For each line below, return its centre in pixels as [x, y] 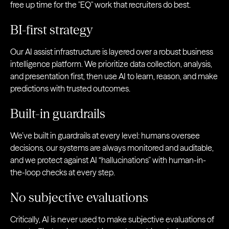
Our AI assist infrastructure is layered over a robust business [112, 52]
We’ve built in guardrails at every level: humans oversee [105, 136]
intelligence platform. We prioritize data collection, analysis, [111, 64]
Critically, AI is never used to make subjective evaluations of [112, 220]
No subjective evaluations [79, 198]
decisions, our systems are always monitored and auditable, [112, 148]
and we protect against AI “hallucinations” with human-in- [108, 160]
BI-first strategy [52, 30]
